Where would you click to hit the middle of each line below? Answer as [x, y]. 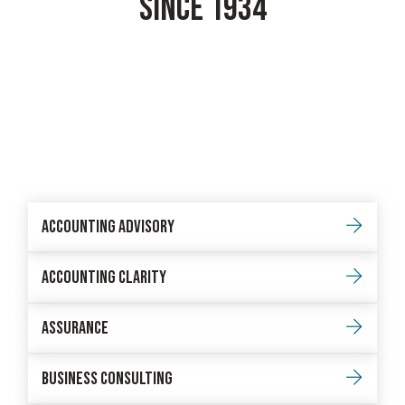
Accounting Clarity [104, 278]
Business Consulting [108, 379]
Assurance [75, 328]
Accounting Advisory [108, 227]
